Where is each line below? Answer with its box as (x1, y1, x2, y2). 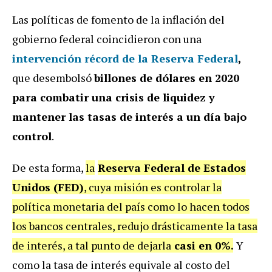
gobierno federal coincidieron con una (12, 31, 202, 46)
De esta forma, (12, 160, 86, 175)
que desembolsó (12, 70, 94, 85)
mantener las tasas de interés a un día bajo (12, 109, 246, 124)
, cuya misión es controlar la (84, 179, 222, 194)
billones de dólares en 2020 (94, 70, 239, 85)
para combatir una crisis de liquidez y (12, 89, 215, 104)
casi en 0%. (171, 237, 233, 253)
